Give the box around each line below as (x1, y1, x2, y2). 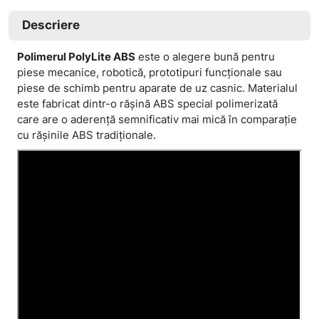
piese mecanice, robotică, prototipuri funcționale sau (17, 66, 283, 79)
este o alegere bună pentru (135, 50, 276, 63)
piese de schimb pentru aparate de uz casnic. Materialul (17, 81, 298, 95)
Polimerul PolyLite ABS (17, 50, 136, 63)
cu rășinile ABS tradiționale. (17, 128, 157, 142)
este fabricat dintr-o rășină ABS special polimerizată (17, 97, 278, 110)
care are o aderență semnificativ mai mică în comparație (17, 113, 298, 126)
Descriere (21, 18, 80, 33)
